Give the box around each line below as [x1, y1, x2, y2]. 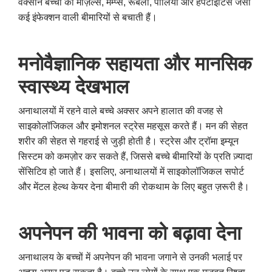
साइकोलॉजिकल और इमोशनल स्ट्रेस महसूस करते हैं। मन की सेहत [18, 120, 248, 131]
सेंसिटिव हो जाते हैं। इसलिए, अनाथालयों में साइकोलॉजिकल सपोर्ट [18, 166, 244, 177]
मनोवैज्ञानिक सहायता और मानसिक [18, 52, 252, 75]
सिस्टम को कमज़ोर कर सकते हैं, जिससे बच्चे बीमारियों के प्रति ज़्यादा [18, 151, 253, 161]
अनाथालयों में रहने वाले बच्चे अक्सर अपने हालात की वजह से [18, 105, 223, 116]
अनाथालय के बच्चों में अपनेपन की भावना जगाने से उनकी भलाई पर [18, 251, 242, 262]
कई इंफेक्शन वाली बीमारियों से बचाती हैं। [18, 12, 157, 22]
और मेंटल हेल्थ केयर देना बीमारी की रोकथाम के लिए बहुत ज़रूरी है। [18, 181, 250, 192]
